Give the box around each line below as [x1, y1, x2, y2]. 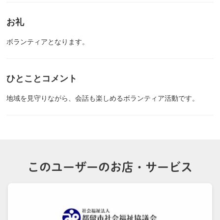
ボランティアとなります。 [6, 38, 89, 46]
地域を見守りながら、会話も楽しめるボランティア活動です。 [6, 94, 199, 102]
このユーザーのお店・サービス [27, 161, 192, 173]
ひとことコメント [6, 74, 77, 83]
